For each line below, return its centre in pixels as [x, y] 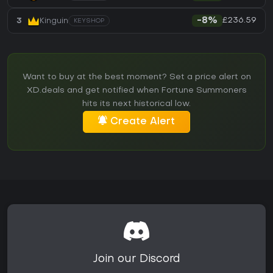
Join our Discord [136, 260]
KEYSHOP [89, 21]
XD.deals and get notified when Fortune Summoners [136, 91]
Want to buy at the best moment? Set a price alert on [136, 77]
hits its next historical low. [136, 104]
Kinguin [54, 21]
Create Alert [143, 122]
